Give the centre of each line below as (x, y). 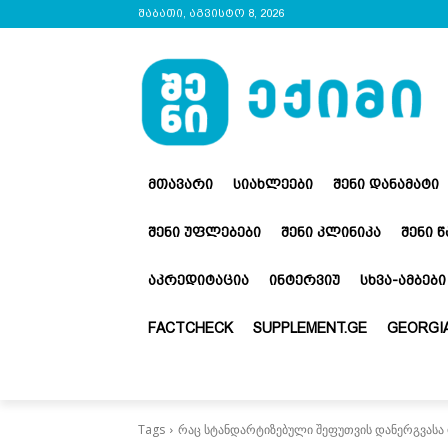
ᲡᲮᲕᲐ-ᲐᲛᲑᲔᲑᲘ (403, 279)
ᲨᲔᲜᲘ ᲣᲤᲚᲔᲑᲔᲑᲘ (204, 231)
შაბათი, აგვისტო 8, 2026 (211, 13)
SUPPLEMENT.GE (310, 327)
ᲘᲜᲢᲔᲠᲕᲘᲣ (304, 279)
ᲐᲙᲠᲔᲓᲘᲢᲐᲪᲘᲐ (198, 279)
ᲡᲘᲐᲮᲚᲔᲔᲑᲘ (273, 183)
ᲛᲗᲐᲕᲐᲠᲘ (180, 183)
